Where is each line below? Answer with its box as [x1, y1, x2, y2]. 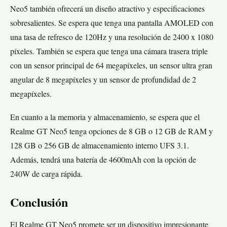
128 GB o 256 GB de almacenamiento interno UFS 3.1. [10, 142, 189, 150]
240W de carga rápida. [10, 170, 83, 179]
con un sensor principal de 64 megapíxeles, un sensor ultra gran [10, 62, 212, 70]
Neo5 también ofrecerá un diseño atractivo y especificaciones [10, 5, 205, 14]
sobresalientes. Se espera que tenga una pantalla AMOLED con [10, 19, 213, 28]
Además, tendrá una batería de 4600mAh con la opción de [10, 156, 196, 165]
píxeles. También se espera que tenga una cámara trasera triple [10, 48, 208, 56]
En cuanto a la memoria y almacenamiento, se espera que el [10, 113, 200, 122]
